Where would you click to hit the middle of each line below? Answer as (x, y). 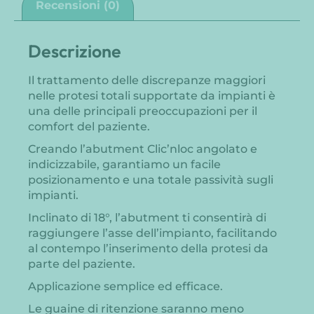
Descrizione (75, 51)
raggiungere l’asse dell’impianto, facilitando (152, 233)
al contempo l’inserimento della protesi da (148, 248)
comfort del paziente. (89, 126)
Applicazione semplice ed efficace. (125, 286)
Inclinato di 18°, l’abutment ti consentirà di (147, 217)
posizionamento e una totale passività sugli (151, 179)
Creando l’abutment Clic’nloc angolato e (143, 149)
